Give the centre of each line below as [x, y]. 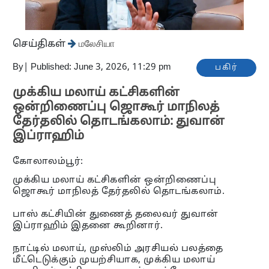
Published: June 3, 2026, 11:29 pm [101, 67]
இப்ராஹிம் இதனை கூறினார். [88, 226]
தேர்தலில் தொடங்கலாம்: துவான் [119, 122]
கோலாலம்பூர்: [48, 162]
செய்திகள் [41, 44]
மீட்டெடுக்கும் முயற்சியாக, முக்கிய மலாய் [114, 260]
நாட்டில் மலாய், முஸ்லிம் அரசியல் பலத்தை [118, 249]
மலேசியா [96, 43]
